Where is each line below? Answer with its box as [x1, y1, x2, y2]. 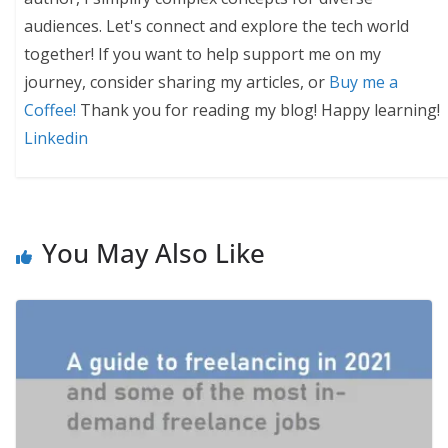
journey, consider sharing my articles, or [24, 71, 330, 94]
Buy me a [329, 71, 399, 94]
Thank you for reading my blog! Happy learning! [76, 99, 441, 122]
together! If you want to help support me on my [24, 43, 382, 66]
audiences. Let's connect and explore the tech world [24, 15, 410, 38]
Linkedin [24, 127, 89, 150]
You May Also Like [42, 234, 265, 271]
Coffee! [24, 99, 77, 122]
